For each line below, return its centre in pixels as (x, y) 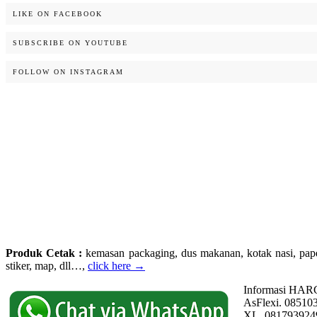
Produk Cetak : (44, 253)
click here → (116, 266)
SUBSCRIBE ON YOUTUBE (70, 43)
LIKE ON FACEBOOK (58, 14)
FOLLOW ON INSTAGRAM (68, 72)
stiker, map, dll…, (47, 266)
